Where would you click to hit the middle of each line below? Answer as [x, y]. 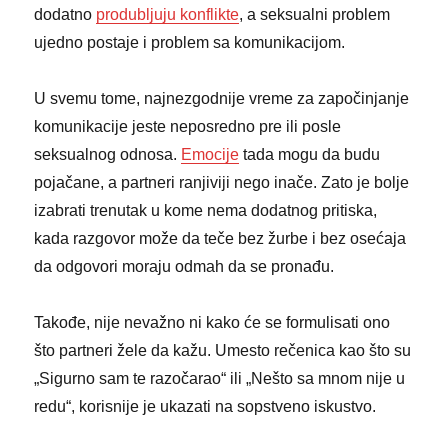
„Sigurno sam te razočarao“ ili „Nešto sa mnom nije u [220, 378]
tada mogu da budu [310, 154]
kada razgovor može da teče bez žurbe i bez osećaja [220, 238]
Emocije [210, 154]
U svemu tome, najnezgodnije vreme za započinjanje [222, 98]
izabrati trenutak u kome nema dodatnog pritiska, [206, 210]
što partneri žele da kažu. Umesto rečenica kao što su [223, 350]
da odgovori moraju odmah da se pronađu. [184, 266]
